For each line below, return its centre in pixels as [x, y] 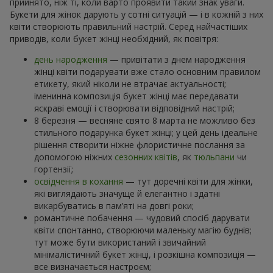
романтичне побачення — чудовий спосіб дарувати [142, 218]
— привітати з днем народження [176, 59]
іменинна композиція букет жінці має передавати [136, 96]
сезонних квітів [146, 157]
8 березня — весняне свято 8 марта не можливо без [145, 120]
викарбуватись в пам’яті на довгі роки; [114, 205]
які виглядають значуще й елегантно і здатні [127, 193]
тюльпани [214, 157]
